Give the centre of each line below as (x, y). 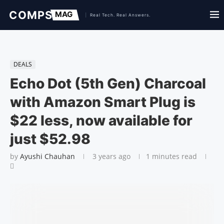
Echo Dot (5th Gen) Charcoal (108, 83)
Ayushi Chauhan (47, 156)
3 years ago (110, 156)
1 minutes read (171, 156)
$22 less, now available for (101, 120)
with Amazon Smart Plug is (103, 102)
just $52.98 (50, 139)
